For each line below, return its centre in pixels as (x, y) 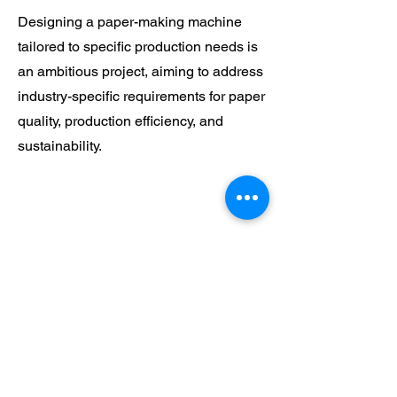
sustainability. (60, 146)
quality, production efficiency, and (121, 121)
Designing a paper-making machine (130, 22)
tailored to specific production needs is (138, 47)
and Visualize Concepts (183, 316)
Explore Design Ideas (176, 299)
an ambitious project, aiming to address (140, 71)
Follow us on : (51, 378)
